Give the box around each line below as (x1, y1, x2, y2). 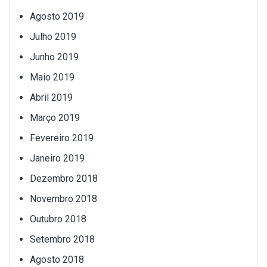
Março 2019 (30, 111, 80, 123)
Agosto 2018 (30, 253, 84, 265)
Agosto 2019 (30, 10, 84, 22)
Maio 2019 (30, 71, 74, 83)
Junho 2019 (30, 51, 79, 63)
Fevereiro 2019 (30, 132, 94, 144)
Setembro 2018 (30, 233, 95, 245)
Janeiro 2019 (30, 152, 85, 164)
